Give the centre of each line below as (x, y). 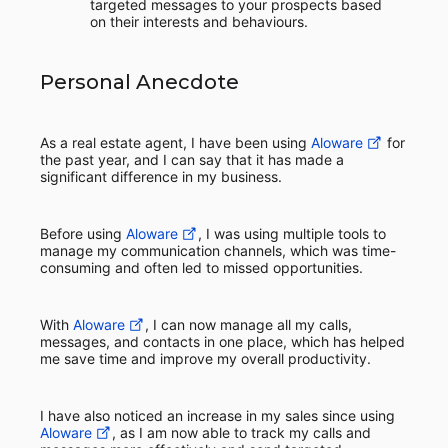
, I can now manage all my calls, (248, 324)
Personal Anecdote (139, 82)
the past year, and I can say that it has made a (192, 159)
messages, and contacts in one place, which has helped (222, 341)
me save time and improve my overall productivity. (205, 358)
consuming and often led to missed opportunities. (201, 267)
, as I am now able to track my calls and (241, 432)
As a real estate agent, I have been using (175, 142)
